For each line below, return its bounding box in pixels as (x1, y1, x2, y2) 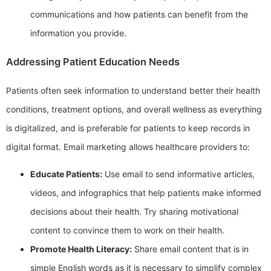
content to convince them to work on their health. (30, 224, 224, 235)
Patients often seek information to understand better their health (6, 85, 260, 96)
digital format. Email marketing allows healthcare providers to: (6, 141, 250, 152)
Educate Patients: (30, 168, 102, 179)
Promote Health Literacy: (30, 243, 132, 254)
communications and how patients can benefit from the (30, 9, 248, 20)
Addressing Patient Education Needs (6, 55, 180, 68)
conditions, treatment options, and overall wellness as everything (6, 103, 262, 114)
